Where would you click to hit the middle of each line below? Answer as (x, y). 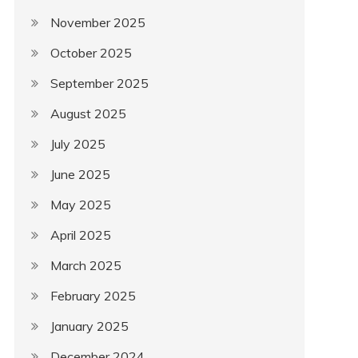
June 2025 (80, 174)
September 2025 (99, 83)
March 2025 (86, 265)
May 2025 (80, 205)
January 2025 (89, 326)
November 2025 (97, 22)
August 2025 (88, 113)
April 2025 (80, 235)
